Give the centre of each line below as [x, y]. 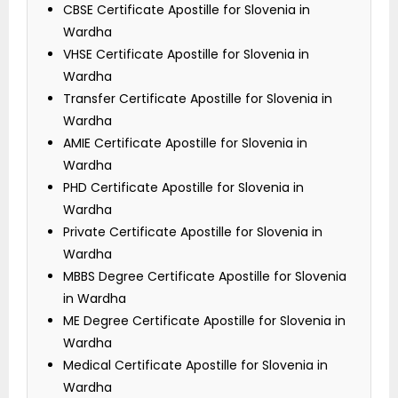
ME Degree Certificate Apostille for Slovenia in [204, 321]
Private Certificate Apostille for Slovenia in [193, 232]
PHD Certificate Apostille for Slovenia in [183, 188]
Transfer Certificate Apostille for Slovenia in [198, 99]
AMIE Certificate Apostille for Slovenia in [185, 143]
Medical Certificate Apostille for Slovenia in [195, 366]
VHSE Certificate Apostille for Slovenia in [186, 55]
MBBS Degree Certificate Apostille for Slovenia [205, 277]
